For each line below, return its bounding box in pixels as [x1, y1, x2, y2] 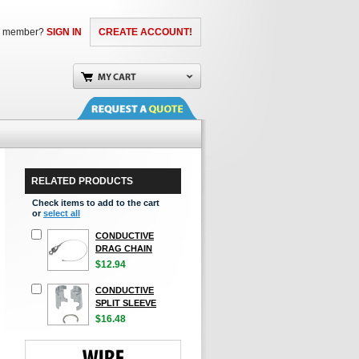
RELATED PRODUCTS [31, 175, 133, 187]
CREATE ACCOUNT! [99, 26, 192, 38]
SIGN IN [46, 26, 82, 38]
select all [43, 208, 80, 218]
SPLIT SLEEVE [95, 298, 156, 308]
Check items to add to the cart [32, 198, 159, 208]
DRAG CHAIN [95, 244, 152, 253]
